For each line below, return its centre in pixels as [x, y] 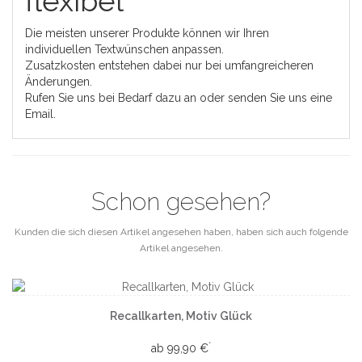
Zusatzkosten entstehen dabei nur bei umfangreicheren [169, 65]
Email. [40, 114]
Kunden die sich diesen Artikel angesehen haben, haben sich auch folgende [181, 232]
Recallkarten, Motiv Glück [181, 316]
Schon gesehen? [181, 202]
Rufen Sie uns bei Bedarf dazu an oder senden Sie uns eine [179, 98]
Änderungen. [59, 82]
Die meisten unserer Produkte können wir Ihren [147, 33]
